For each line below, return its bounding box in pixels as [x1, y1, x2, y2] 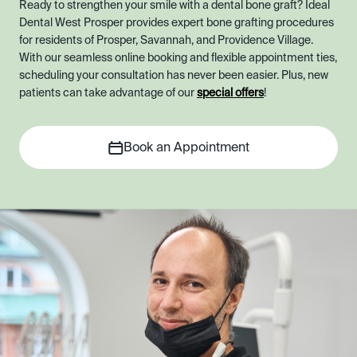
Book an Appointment [123, 142, 249, 155]
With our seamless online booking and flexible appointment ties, [19, 53, 337, 65]
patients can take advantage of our [19, 88, 197, 100]
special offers [197, 88, 264, 100]
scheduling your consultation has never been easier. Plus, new [19, 70, 328, 82]
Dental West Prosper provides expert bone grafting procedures [19, 18, 334, 29]
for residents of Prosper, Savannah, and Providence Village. [19, 35, 313, 47]
